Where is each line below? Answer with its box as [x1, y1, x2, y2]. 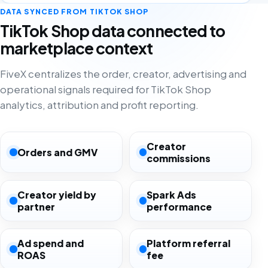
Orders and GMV [17, 145, 98, 159]
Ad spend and [17, 236, 84, 249]
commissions [146, 151, 211, 165]
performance [146, 200, 212, 213]
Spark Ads [146, 188, 196, 201]
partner [17, 200, 55, 213]
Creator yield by [17, 188, 96, 201]
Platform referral [146, 236, 230, 249]
